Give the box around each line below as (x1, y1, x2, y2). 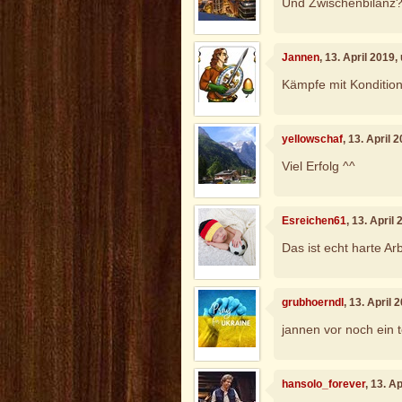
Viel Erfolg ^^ (282, 158, 356, 173)
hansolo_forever (282, 378, 366, 391)
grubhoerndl (282, 296, 345, 310)
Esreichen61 (282, 214, 347, 228)
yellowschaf (282, 133, 344, 146)
